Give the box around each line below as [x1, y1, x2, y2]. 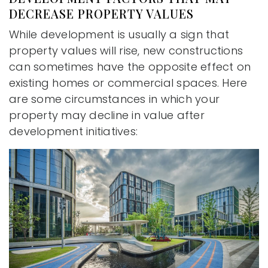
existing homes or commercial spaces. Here [9, 75, 248, 90]
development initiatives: [9, 123, 138, 139]
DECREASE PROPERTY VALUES [9, 5, 194, 22]
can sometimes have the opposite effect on [9, 59, 251, 74]
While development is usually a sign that [9, 26, 229, 42]
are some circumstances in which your [9, 91, 220, 106]
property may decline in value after [9, 107, 205, 123]
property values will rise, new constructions [9, 42, 243, 58]
